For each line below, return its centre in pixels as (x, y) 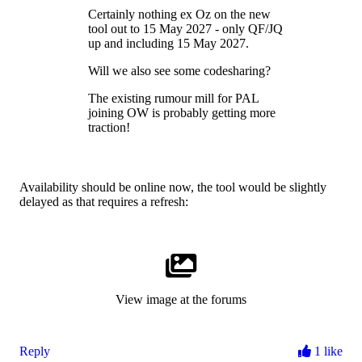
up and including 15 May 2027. (168, 44)
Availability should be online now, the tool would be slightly (173, 187)
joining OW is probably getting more (182, 113)
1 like (327, 351)
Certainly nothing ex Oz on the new (179, 15)
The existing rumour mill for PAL (173, 99)
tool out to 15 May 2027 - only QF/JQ (185, 29)
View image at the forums (181, 300)
